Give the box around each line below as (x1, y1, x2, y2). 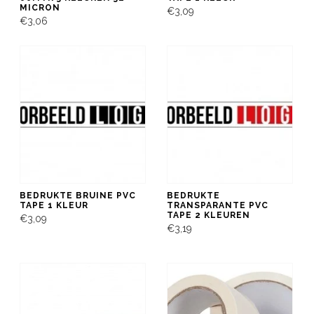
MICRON (20, 2, 60, 13)
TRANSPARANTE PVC (167, 200, 268, 210)
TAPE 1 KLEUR (20, 200, 88, 210)
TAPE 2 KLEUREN (167, 210, 250, 220)
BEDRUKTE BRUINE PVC (20, 190, 136, 200)
